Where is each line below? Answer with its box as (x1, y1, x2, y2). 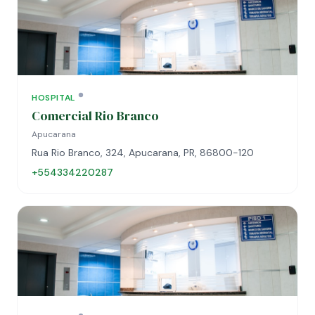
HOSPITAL (32, 92, 75, 103)
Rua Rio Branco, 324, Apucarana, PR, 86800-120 (32, 146, 254, 159)
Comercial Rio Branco (32, 107, 159, 124)
